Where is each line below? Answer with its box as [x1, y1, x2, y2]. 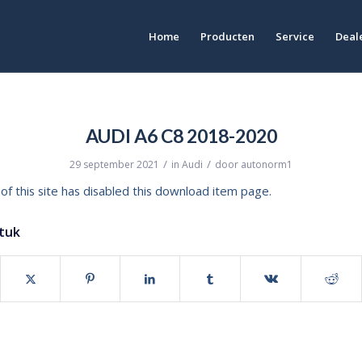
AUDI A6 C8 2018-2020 [85, 124, 277, 147]
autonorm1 [241, 158, 293, 171]
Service [276, 29, 314, 44]
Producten [200, 29, 255, 44]
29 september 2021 [69, 158, 159, 171]
